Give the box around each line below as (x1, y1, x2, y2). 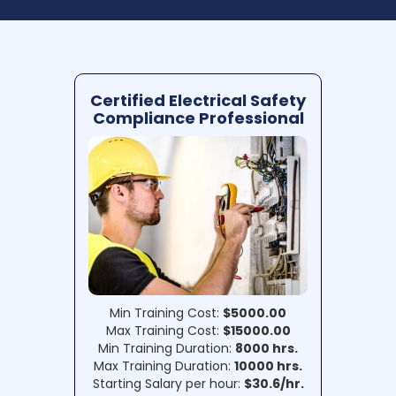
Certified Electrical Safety (90, 89, 306, 112)
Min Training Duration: (98, 339, 235, 358)
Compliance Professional (92, 107, 304, 130)
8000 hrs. (235, 339, 298, 358)
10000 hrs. (234, 357, 302, 376)
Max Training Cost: (105, 322, 223, 340)
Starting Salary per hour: (92, 375, 244, 393)
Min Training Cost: (110, 304, 223, 323)
